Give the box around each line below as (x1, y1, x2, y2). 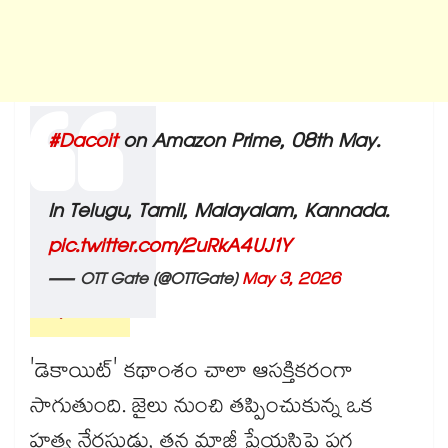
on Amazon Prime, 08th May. (117, 126, 380, 163)
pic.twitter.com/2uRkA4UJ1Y (48, 231, 291, 268)
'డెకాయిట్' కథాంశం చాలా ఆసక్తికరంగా (30, 356, 353, 393)
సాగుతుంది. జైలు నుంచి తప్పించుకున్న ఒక (30, 391, 373, 428)
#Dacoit (48, 126, 117, 163)
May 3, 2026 (242, 267, 340, 297)
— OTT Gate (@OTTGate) (48, 267, 242, 297)
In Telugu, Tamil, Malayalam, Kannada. (48, 196, 389, 233)
